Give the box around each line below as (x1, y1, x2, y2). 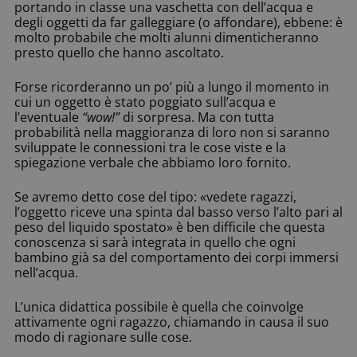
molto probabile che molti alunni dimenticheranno (14, 29, 319, 47)
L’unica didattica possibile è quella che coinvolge (14, 298, 304, 316)
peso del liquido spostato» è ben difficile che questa (14, 218, 325, 237)
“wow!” (82, 108, 120, 127)
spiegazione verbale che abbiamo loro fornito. (14, 154, 291, 172)
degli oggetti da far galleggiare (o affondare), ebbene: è (14, 14, 343, 32)
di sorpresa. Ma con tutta (120, 108, 274, 127)
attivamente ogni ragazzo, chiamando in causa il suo (14, 313, 329, 331)
